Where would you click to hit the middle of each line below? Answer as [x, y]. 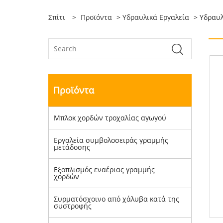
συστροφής [73, 206]
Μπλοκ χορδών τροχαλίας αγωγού [110, 118]
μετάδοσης [72, 147]
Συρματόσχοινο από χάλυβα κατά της [116, 199]
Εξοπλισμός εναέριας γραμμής [104, 169]
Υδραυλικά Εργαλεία [156, 17]
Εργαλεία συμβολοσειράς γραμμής [111, 140]
